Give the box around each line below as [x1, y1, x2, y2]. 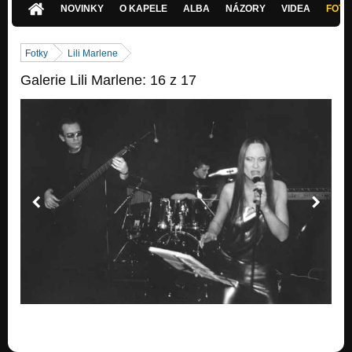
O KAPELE [119, 3, 168, 15]
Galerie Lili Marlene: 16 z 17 [20, 72, 196, 89]
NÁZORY [225, 3, 266, 15]
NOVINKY [60, 3, 104, 15]
